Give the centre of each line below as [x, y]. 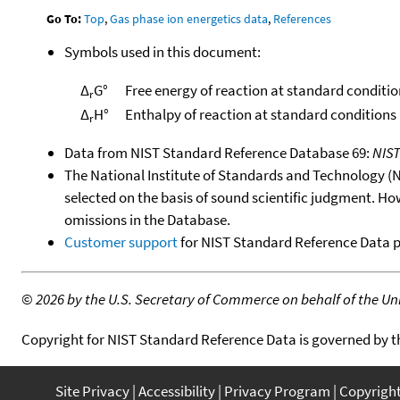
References [303, 18]
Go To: [64, 18]
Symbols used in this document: [162, 51]
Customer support [121, 242]
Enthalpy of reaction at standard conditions [260, 114]
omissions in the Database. [147, 219]
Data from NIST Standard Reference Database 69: [218, 152]
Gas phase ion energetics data [189, 18]
